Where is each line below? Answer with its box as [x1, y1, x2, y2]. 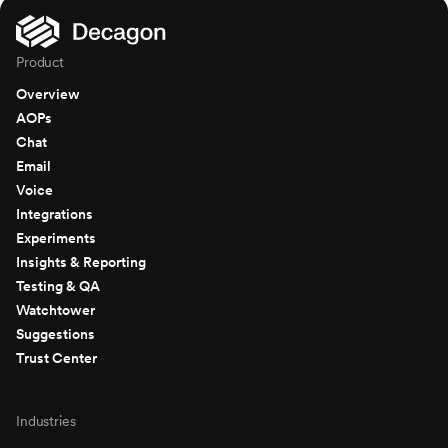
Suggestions [16, 325, 95, 342]
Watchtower [16, 301, 95, 318]
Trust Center [16, 349, 97, 366]
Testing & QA [16, 277, 100, 294]
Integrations [16, 205, 93, 222]
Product [16, 53, 65, 70]
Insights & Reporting [16, 253, 146, 270]
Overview [16, 85, 80, 102]
